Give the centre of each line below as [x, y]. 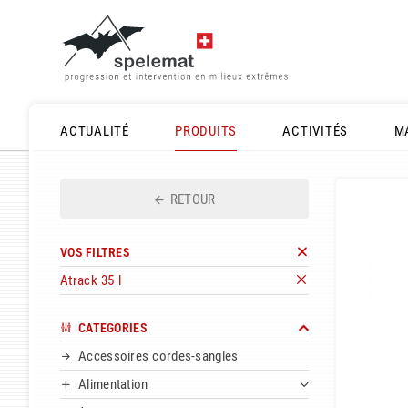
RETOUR [193, 199]
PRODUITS [206, 131]
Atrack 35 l [91, 281]
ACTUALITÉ [95, 131]
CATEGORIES [112, 328]
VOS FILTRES [95, 253]
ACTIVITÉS [316, 131]
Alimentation [113, 385]
